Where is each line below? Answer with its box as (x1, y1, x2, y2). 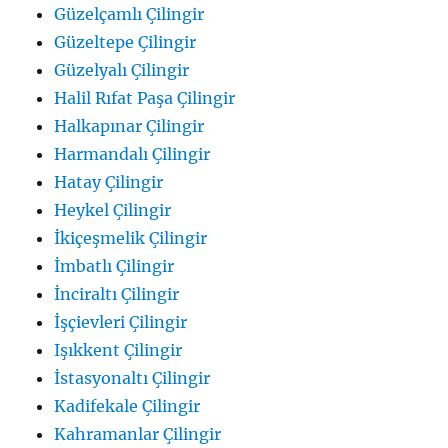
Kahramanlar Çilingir (54, 423, 222, 444)
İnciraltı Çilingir (54, 283, 180, 304)
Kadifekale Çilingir (54, 395, 201, 416)
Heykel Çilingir (54, 199, 172, 220)
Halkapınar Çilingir (54, 115, 205, 136)
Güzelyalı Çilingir (54, 59, 190, 80)
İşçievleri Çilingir (54, 311, 188, 332)
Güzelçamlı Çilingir (54, 3, 205, 24)
